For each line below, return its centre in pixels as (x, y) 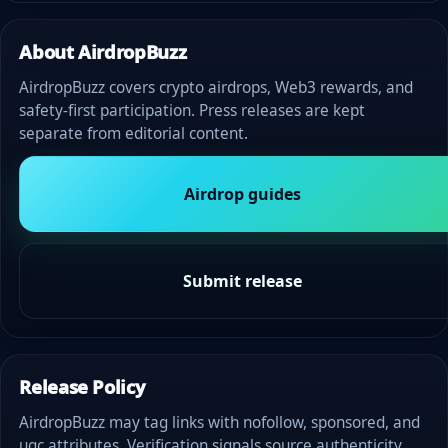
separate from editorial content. (134, 133)
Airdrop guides (243, 194)
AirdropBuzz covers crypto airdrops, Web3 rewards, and (216, 87)
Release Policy (82, 386)
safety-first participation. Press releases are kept (192, 110)
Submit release (243, 280)
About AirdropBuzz (103, 51)
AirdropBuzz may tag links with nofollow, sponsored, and (220, 422)
